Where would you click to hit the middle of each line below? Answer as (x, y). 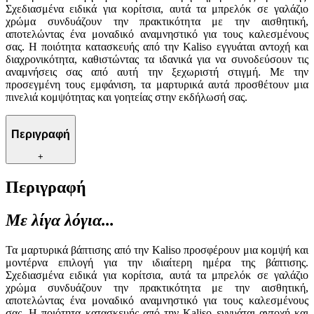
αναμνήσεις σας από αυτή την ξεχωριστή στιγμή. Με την (157, 72)
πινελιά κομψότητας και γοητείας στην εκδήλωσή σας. (127, 97)
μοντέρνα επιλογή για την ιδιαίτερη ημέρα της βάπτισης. (157, 263)
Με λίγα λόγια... (60, 220)
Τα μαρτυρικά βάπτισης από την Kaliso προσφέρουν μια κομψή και (157, 250)
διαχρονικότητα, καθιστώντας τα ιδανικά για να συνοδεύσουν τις (157, 60)
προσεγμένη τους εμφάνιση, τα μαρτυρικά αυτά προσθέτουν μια (157, 85)
